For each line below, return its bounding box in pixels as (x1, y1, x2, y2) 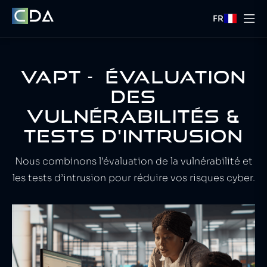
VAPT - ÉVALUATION (21, 67, 246, 87)
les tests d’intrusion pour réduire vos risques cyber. (12, 172, 255, 184)
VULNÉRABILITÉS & (27, 106, 240, 126)
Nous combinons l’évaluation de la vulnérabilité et (14, 155, 253, 167)
